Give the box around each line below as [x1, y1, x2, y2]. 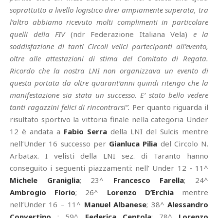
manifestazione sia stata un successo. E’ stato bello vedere [10, 90, 208, 100]
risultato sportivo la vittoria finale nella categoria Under [10, 114, 208, 124]
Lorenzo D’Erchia [107, 187, 174, 197]
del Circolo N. [157, 138, 208, 148]
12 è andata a [10, 126, 64, 136]
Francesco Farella [113, 175, 184, 185]
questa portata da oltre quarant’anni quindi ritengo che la [10, 77, 208, 88]
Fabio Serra [64, 126, 107, 136]
